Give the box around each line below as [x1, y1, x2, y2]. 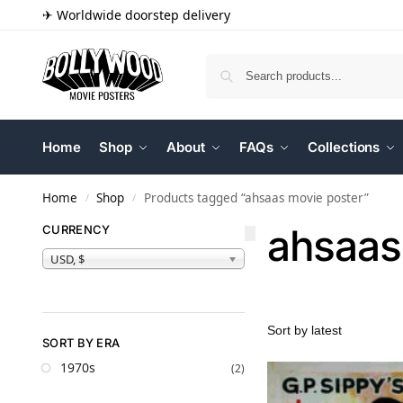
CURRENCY [42, 222, 111, 237]
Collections [308, 139, 381, 156]
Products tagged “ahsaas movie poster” [143, 190, 369, 206]
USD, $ [50, 250, 85, 267]
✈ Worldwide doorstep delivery [42, 6, 230, 23]
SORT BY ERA [42, 335, 121, 350]
